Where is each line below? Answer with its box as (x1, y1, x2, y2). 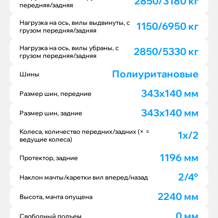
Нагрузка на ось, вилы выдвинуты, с (19, 18, 130, 26)
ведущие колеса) (19, 135, 72, 143)
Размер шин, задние (19, 109, 82, 117)
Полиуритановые (112, 68, 199, 80)
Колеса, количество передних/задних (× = (19, 127, 150, 135)
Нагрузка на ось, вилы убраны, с (19, 44, 119, 52)
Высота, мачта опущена (19, 193, 92, 200)
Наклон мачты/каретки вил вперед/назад (19, 173, 148, 181)
